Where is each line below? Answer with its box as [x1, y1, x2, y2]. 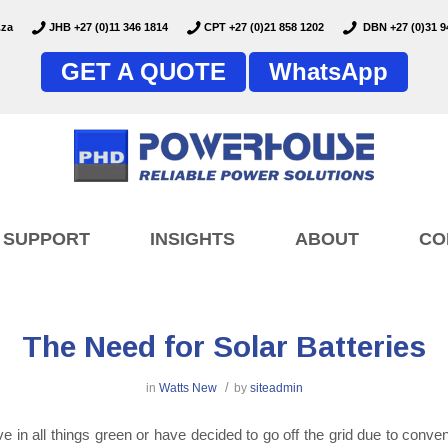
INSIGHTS [150, 228, 235, 249]
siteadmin [249, 381, 303, 395]
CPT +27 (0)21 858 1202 [203, 21, 324, 33]
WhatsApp [268, 57, 388, 85]
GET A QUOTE [60, 57, 226, 85]
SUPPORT [3, 228, 90, 249]
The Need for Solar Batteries [22, 330, 426, 363]
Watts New [158, 381, 217, 395]
